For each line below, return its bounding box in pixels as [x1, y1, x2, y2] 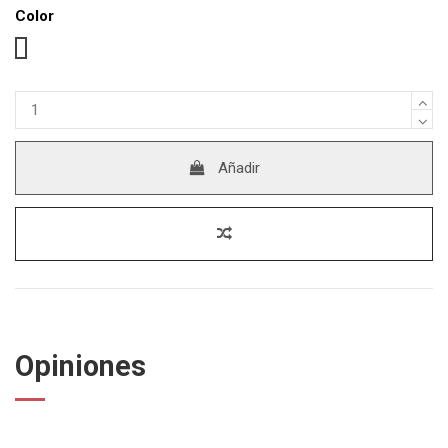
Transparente [20, 37, 107, 56]
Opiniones [15, 348, 146, 383]
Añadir [218, 158, 261, 177]
